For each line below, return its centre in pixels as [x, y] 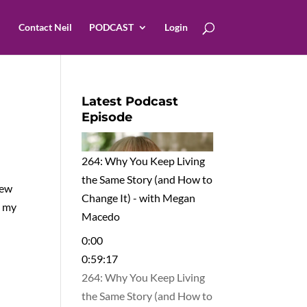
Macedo [101, 216]
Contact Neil [45, 27]
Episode [107, 117]
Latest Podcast [130, 101]
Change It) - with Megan [139, 197]
